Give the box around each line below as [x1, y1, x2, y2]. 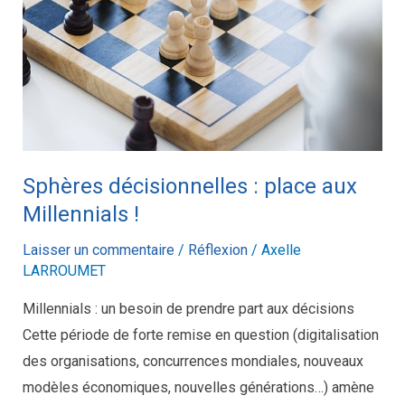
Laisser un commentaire [22, 240, 174, 259]
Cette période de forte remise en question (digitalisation [22, 325, 379, 344]
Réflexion [187, 240, 248, 259]
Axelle [260, 240, 301, 259]
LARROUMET [22, 261, 106, 279]
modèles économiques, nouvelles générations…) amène [22, 378, 374, 396]
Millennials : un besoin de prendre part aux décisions [22, 299, 354, 317]
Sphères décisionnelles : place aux [22, 173, 357, 199]
